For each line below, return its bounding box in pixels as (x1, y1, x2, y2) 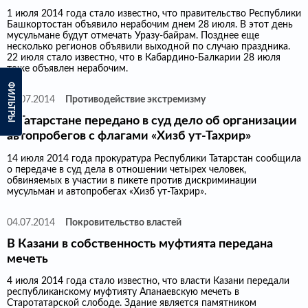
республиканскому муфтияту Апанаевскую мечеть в (7, 287, 239, 297)
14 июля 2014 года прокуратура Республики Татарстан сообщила (7, 153, 301, 164)
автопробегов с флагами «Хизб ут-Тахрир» (7, 130, 251, 142)
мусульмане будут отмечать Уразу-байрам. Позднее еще (7, 31, 259, 41)
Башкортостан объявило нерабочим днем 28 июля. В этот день (7, 20, 293, 30)
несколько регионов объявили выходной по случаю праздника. (7, 42, 290, 52)
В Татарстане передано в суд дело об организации (7, 115, 297, 127)
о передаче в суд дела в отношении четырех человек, (7, 164, 246, 175)
